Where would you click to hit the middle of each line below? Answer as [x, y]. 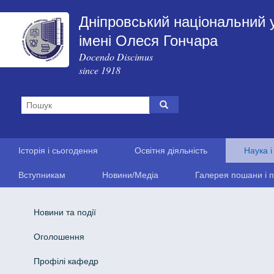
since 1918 [99, 70]
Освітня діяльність [171, 150]
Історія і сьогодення [58, 150]
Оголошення [59, 236]
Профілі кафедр [66, 261]
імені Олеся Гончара [148, 41]
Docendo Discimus [116, 57]
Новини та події [65, 212]
